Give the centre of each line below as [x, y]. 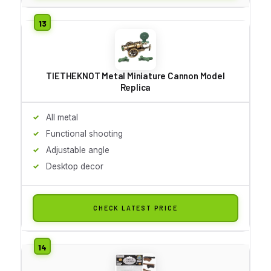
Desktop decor [75, 166]
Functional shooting [84, 133]
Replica [135, 87]
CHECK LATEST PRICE [135, 207]
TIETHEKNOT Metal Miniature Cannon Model [135, 75]
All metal [62, 117]
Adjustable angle [78, 150]
